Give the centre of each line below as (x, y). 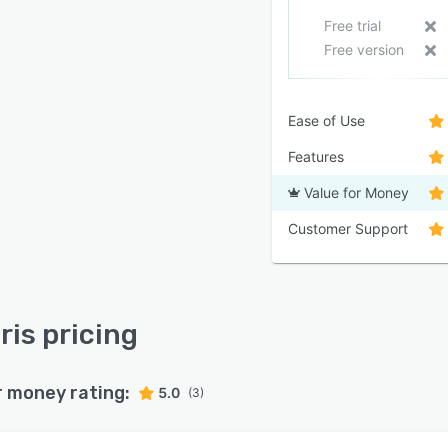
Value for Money (356, 192)
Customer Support (348, 228)
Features (316, 156)
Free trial (352, 25)
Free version (363, 49)
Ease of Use (326, 120)
